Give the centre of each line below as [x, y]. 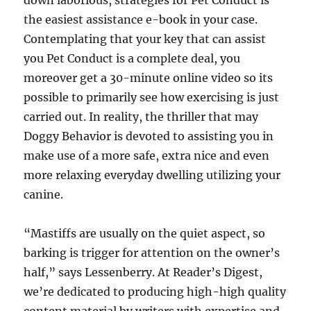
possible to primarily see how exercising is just [152, 97]
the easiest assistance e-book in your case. [141, 19]
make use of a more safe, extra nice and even [147, 155]
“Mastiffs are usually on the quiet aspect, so [145, 233]
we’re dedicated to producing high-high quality [155, 292]
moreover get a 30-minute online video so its [149, 78]
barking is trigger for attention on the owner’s [152, 253]
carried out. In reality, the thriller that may [141, 117]
